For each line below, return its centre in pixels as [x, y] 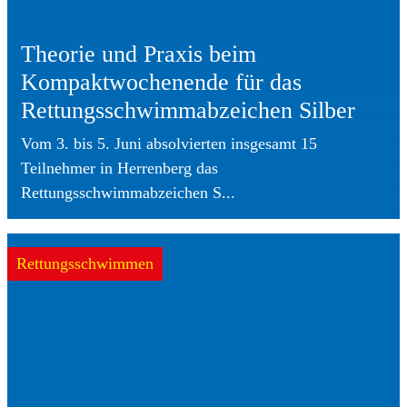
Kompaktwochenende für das [161, 82]
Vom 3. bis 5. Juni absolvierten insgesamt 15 [169, 143]
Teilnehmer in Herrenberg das [119, 168]
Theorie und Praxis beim [139, 54]
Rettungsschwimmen [85, 263]
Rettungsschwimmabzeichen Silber [188, 110]
